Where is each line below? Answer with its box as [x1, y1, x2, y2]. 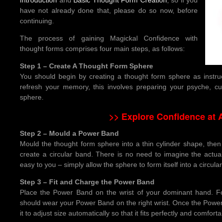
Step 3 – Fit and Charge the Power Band [20, 177, 155, 186]
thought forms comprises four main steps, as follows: [20, 44, 185, 53]
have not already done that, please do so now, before [20, 6, 198, 14]
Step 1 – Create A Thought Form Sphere [20, 61, 153, 70]
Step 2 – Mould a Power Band [20, 129, 119, 137]
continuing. [20, 16, 54, 25]
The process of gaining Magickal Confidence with [20, 34, 198, 42]
